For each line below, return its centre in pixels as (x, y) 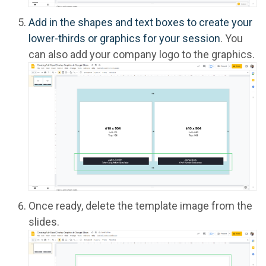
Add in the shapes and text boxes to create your (140, 22)
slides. (44, 222)
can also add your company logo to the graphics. (142, 54)
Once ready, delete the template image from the (140, 206)
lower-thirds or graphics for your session (124, 38)
